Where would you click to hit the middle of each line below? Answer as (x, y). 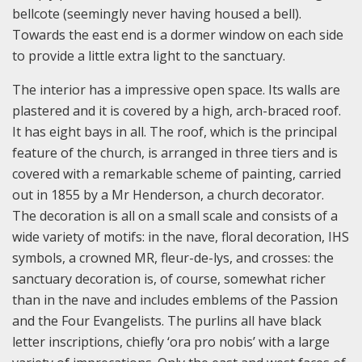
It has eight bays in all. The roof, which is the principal (175, 131)
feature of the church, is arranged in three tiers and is (175, 152)
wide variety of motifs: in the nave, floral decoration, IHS (181, 236)
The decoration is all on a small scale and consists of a (175, 215)
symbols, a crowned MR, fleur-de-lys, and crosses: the (173, 257)
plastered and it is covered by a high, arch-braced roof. (177, 110)
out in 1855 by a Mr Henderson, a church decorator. (168, 194)
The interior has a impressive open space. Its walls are (176, 89)
